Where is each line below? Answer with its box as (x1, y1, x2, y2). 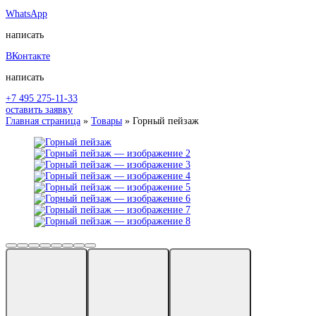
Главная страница (6, 115, 80, 126)
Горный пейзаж (133, 115, 199, 126)
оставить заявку (6, 104, 73, 115)
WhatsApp (6, 8, 47, 19)
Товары (91, 115, 122, 126)
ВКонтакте (6, 50, 50, 61)
